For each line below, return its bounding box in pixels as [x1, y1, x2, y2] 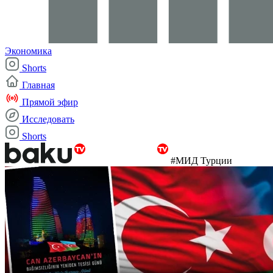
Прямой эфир [22, 97, 78, 107]
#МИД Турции [171, 155, 232, 166]
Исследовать [22, 114, 74, 124]
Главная [22, 80, 55, 90]
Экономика [5, 46, 52, 56]
